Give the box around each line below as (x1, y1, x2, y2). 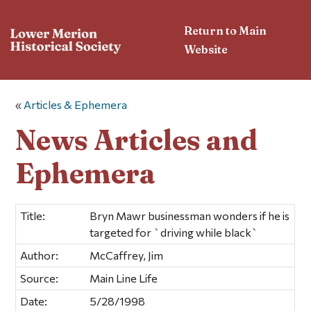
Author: (20, 248, 59, 262)
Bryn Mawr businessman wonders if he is (90, 208, 290, 222)
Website (184, 42, 228, 56)
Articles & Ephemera (24, 98, 128, 112)
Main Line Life (90, 271, 158, 285)
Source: (20, 271, 59, 285)
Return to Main (184, 23, 267, 37)
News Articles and (15, 122, 258, 157)
